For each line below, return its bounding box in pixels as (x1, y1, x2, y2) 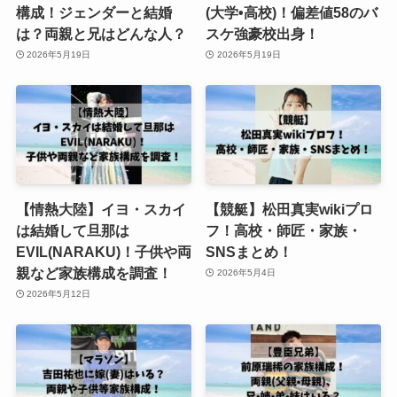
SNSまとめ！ (206, 243, 293, 260)
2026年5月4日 (216, 268, 276, 278)
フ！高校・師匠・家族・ (206, 222, 362, 238)
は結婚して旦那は (15, 222, 129, 238)
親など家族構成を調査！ (15, 264, 172, 281)
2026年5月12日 (27, 289, 91, 300)
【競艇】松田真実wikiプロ (206, 200, 374, 217)
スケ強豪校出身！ (206, 25, 320, 42)
